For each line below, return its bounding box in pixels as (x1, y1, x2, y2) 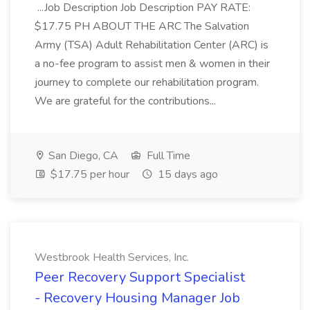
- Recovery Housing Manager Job (35, 289, 240, 307)
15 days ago (155, 167, 218, 182)
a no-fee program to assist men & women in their (35, 56, 270, 71)
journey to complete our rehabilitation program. (35, 75, 259, 90)
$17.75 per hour (48, 167, 129, 182)
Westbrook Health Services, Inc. (35, 250, 189, 265)
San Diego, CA (46, 148, 118, 163)
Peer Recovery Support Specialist (35, 268, 245, 286)
